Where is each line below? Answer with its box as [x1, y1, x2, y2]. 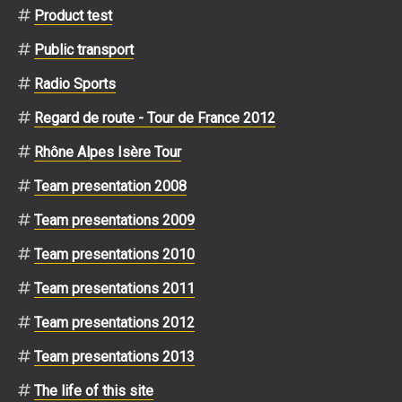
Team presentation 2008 [34, 177, 187, 195]
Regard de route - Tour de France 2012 [34, 109, 275, 127]
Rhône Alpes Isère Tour [34, 143, 181, 161]
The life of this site [34, 381, 153, 399]
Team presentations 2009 [34, 211, 195, 229]
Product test [34, 6, 112, 24]
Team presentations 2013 [34, 347, 195, 365]
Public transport [34, 40, 134, 58]
